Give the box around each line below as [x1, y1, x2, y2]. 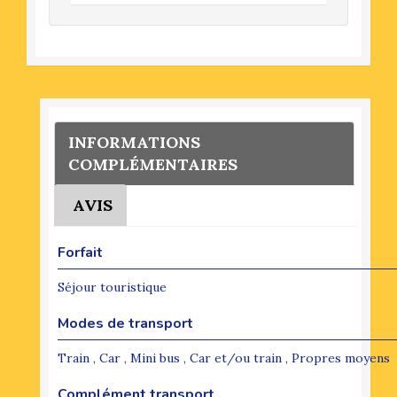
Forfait [58, 242, 103, 262]
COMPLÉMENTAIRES [68, 153, 237, 175]
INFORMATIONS [68, 131, 200, 152]
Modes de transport [58, 313, 193, 333]
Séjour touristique [58, 278, 167, 295]
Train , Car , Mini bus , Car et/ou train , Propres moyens [58, 349, 390, 366]
